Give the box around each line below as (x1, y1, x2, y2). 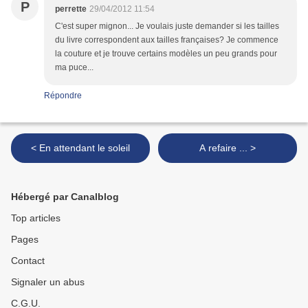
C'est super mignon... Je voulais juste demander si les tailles (55, 21, 279, 32)
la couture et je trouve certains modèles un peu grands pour (55, 49, 277, 59)
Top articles (11, 212, 60, 224)
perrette (55, 4, 87, 14)
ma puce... (55, 63, 93, 73)
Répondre (44, 91, 82, 101)
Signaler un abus (11, 276, 85, 288)
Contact (11, 255, 45, 267)
